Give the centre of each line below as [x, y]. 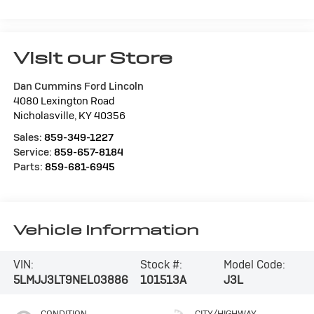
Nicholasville [43, 115]
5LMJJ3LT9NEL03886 [70, 280]
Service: [33, 151]
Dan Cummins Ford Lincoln [78, 86]
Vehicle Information [106, 230]
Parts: [29, 166]
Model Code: [255, 265]
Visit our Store [93, 57]
